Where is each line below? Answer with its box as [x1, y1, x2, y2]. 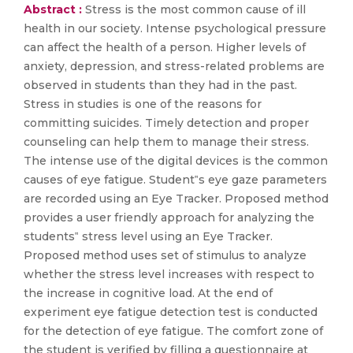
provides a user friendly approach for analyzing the [24, 210, 314, 225]
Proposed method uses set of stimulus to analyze [24, 248, 307, 262]
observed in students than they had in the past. [24, 78, 297, 92]
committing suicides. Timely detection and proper [24, 116, 309, 130]
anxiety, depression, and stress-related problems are [24, 59, 325, 73]
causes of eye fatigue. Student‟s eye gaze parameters [24, 173, 327, 187]
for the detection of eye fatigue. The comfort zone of [24, 324, 323, 338]
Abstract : [24, 2, 85, 17]
